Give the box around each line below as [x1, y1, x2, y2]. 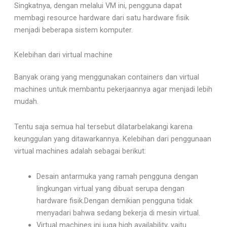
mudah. [14, 97, 39, 106]
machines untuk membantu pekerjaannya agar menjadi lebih [14, 85, 212, 94]
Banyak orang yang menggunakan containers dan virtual [14, 72, 199, 82]
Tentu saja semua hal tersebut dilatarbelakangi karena [14, 122, 193, 131]
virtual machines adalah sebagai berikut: [14, 146, 146, 156]
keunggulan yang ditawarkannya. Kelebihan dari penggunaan [14, 134, 211, 143]
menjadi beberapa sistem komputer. [14, 25, 133, 34]
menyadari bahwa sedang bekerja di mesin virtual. [36, 208, 200, 217]
